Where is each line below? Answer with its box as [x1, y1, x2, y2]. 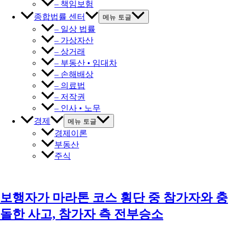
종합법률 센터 [34, 12, 85, 21]
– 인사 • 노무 [54, 103, 101, 112]
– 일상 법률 [54, 24, 95, 33]
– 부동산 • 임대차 [54, 58, 117, 67]
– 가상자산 [54, 35, 93, 45]
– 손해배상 [54, 69, 93, 79]
